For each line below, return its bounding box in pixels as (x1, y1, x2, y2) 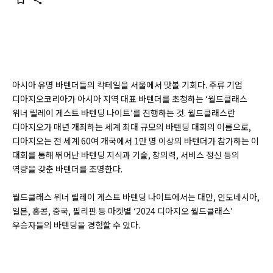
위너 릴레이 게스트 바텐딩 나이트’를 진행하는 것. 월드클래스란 (12, 107, 235, 119)
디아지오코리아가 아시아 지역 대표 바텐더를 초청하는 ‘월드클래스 (12, 93, 247, 105)
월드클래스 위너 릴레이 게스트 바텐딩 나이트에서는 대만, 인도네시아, (12, 191, 260, 203)
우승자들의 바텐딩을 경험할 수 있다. (12, 219, 140, 231)
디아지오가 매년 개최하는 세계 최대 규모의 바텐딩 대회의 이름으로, (12, 121, 251, 133)
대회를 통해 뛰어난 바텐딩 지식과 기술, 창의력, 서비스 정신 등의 (12, 149, 239, 161)
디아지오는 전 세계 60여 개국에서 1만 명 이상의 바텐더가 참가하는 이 (12, 135, 259, 147)
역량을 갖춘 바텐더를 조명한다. (12, 163, 122, 175)
